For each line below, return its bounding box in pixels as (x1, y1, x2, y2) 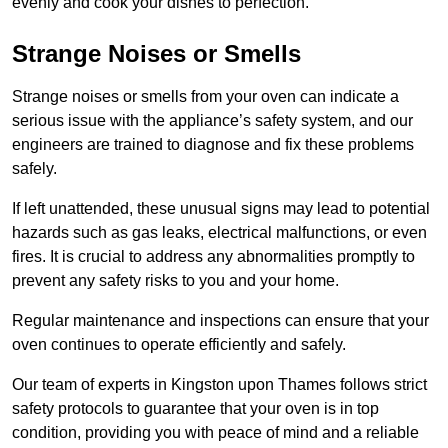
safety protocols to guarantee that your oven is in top (12, 400, 379, 418)
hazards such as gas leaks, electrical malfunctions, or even (12, 224, 427, 242)
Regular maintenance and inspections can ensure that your (12, 312, 429, 330)
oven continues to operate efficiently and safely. (12, 336, 350, 354)
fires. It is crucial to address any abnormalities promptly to (12, 248, 415, 266)
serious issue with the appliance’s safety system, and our (12, 112, 413, 130)
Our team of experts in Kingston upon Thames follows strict (12, 376, 427, 394)
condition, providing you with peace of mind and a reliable (12, 424, 419, 442)
